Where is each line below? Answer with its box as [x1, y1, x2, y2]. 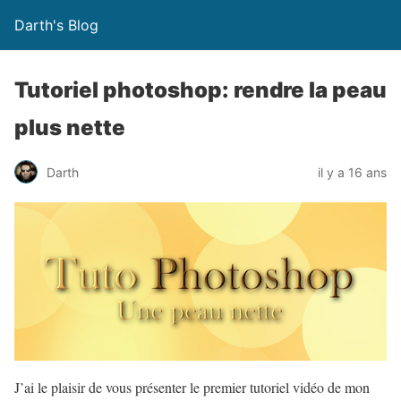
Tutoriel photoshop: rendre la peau [14, 77, 387, 103]
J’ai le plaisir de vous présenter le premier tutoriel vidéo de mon [14, 377, 370, 397]
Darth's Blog [14, 16, 98, 34]
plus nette [14, 115, 125, 141]
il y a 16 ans [318, 164, 387, 180]
